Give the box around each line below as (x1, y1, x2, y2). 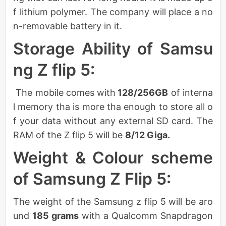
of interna (168, 87, 213, 98)
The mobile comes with (13, 87, 116, 98)
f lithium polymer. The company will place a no (13, 6, 213, 17)
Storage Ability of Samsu (13, 38, 213, 59)
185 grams (32, 210, 79, 221)
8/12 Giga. (125, 129, 170, 140)
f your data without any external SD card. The (13, 115, 213, 126)
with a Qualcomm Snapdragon (79, 210, 213, 221)
